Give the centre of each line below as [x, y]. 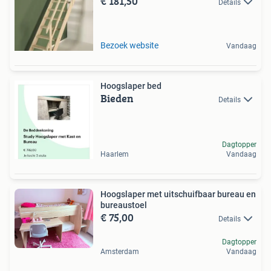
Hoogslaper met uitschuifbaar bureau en [178, 194]
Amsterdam [120, 252]
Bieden [117, 98]
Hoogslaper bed [131, 86]
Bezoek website [129, 45]
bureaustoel [124, 205]
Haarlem [115, 154]
